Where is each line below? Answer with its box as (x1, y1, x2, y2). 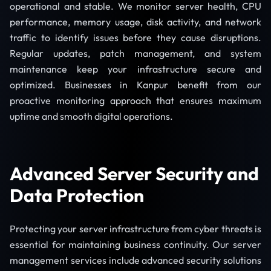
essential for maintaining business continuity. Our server (10, 238, 261, 251)
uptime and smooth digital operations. (10, 110, 173, 123)
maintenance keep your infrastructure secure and (10, 63, 261, 76)
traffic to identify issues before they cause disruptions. (10, 31, 261, 44)
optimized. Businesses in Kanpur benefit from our (10, 79, 261, 91)
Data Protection (10, 184, 144, 207)
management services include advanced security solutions (10, 254, 261, 267)
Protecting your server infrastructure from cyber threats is (10, 223, 261, 235)
